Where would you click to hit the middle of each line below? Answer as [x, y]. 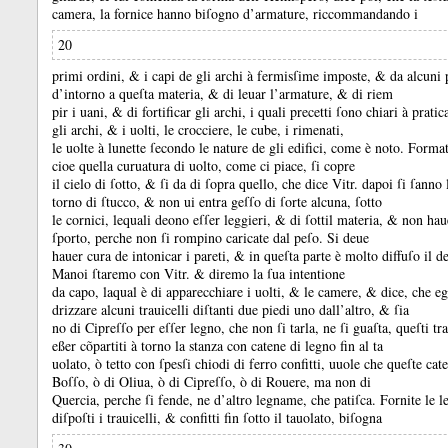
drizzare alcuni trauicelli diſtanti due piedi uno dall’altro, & [223, 309]
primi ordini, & [98, 75]
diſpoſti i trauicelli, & [116, 417]
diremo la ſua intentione [277, 273]
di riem [372, 93]
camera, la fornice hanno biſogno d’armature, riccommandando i [235, 13]
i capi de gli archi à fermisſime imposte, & [267, 75]
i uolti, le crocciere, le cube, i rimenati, [233, 129]
